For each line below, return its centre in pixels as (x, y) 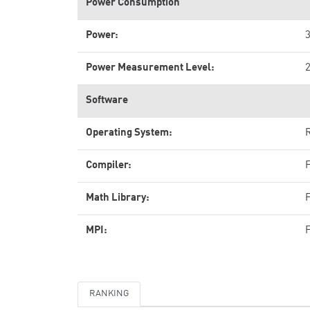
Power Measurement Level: (150, 68)
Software (107, 101)
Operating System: (129, 133)
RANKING (109, 294)
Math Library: (118, 198)
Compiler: (109, 166)
